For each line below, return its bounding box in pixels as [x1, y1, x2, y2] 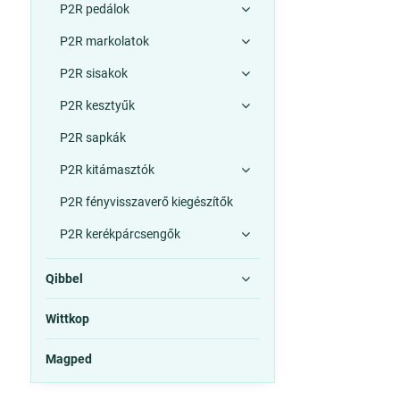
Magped [45, 352, 92, 366]
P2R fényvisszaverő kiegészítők [59, 195, 233, 209]
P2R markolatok [59, 34, 149, 48]
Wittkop [45, 312, 89, 326]
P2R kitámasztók [59, 162, 154, 177]
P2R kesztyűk [59, 98, 135, 112]
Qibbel [45, 271, 83, 286]
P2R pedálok [59, 2, 129, 16]
